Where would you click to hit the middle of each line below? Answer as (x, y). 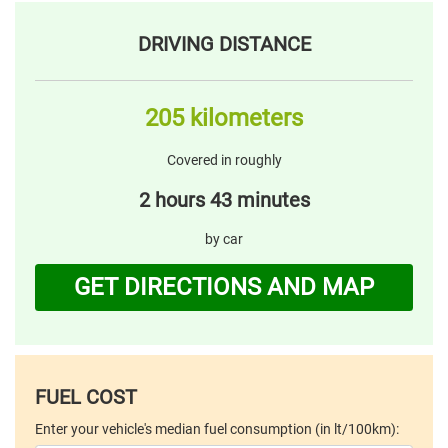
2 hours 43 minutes (224, 199)
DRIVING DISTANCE (224, 43)
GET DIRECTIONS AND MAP (224, 287)
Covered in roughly (224, 159)
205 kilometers (224, 117)
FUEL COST (86, 397)
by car (224, 238)
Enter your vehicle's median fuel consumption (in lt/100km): (217, 429)
